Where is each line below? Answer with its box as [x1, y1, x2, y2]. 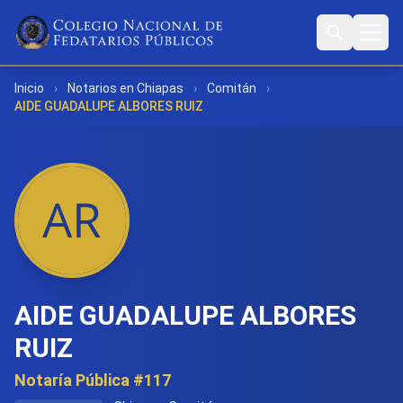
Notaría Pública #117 [14, 371, 171, 390]
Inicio [14, 81, 44, 95]
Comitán [207, 81, 256, 95]
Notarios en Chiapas [67, 81, 184, 95]
